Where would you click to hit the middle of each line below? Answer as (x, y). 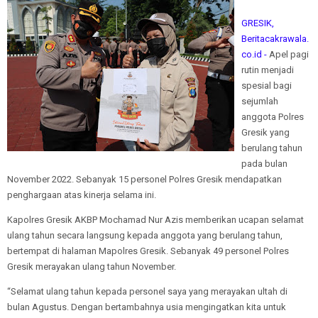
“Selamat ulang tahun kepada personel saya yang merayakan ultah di (147, 291)
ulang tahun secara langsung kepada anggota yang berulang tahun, (145, 235)
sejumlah (260, 101)
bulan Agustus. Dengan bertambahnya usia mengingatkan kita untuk (147, 307)
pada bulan (264, 164)
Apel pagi (288, 54)
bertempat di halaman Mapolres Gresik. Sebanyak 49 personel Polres (148, 251)
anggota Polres (273, 117)
